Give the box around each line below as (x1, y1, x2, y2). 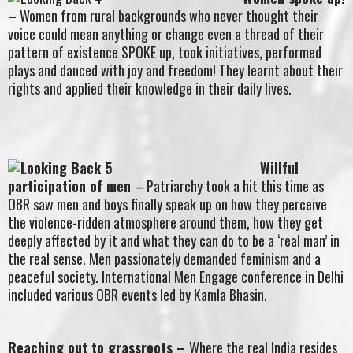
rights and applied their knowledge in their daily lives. (8, 78, 292, 99)
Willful (260, 157, 299, 178)
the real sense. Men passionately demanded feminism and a (8, 247, 321, 269)
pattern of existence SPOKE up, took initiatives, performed (8, 42, 321, 63)
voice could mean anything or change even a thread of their (8, 24, 324, 45)
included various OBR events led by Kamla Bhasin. (8, 284, 267, 305)
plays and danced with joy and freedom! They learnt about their (8, 60, 343, 81)
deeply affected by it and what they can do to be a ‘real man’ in (8, 229, 340, 251)
